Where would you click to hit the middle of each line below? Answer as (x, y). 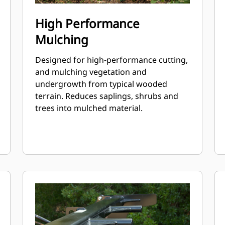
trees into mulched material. (89, 108)
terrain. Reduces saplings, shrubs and (107, 96)
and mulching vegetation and (91, 72)
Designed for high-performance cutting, (112, 60)
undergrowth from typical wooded (101, 84)
